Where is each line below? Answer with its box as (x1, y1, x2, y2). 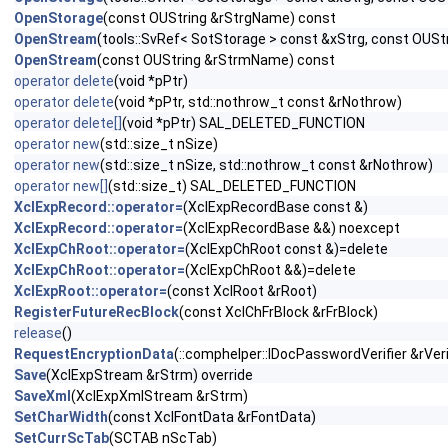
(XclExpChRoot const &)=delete (185, 241, 388, 257)
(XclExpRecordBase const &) (183, 199, 368, 215)
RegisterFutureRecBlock (14, 304, 179, 320)
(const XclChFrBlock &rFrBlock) (179, 304, 378, 320)
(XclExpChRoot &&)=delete (185, 262, 356, 278)
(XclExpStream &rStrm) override (46, 367, 253, 383)
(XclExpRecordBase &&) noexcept (183, 220, 400, 236)
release (14, 325, 62, 341)
